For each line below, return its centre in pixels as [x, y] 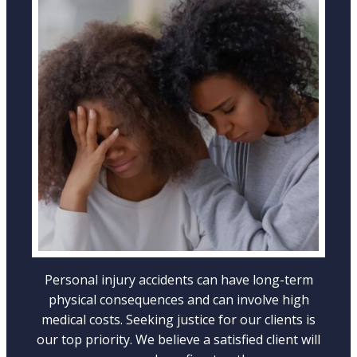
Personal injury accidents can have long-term [178, 280]
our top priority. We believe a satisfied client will [178, 339]
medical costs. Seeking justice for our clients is [178, 320]
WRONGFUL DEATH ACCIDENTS [178, 112]
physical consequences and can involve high [178, 300]
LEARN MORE [178, 145]
